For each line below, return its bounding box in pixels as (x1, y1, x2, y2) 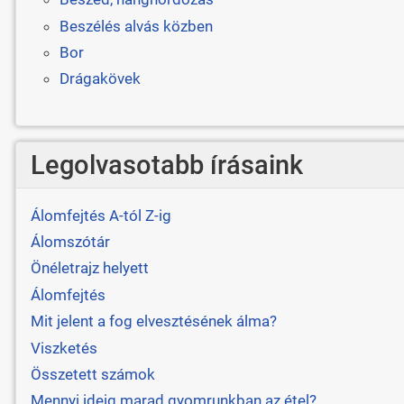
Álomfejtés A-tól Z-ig (30, 206, 171, 225)
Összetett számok (30, 364, 155, 383)
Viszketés (30, 338, 97, 357)
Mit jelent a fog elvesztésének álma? (30, 312, 277, 331)
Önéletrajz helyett (30, 259, 149, 278)
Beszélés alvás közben (59, 16, 213, 35)
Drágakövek (59, 69, 141, 88)
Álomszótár (30, 233, 110, 252)
